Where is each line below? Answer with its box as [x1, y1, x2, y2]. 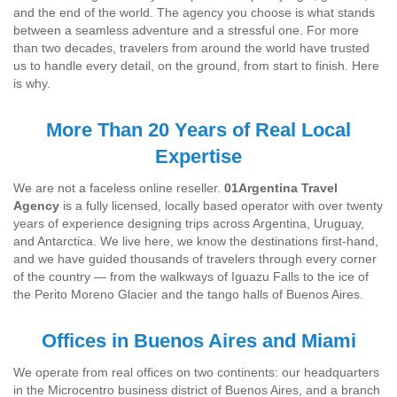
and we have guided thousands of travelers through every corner [13, 252, 377, 266]
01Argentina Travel [224, 181, 338, 195]
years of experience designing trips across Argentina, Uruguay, [13, 216, 364, 230]
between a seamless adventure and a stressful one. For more [13, 23, 359, 37]
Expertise [155, 145, 242, 167]
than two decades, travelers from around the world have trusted [13, 41, 370, 55]
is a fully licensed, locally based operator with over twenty [59, 198, 383, 213]
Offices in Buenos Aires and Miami [41, 330, 356, 352]
